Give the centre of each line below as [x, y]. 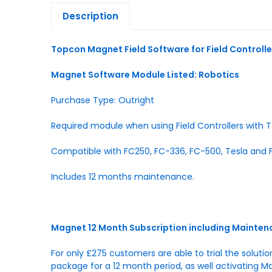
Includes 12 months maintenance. [123, 176]
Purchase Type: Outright [103, 100]
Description [90, 16]
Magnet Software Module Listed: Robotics [145, 74]
